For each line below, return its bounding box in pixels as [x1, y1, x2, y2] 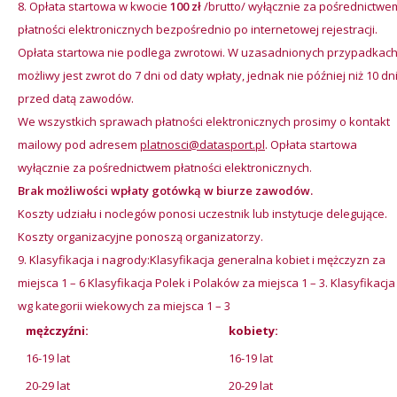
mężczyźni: [26, 323, 89, 339]
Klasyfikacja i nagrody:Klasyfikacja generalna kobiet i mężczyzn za [29, 252, 385, 268]
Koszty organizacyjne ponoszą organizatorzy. [18, 229, 263, 245]
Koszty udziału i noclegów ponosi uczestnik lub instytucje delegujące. [18, 206, 387, 222]
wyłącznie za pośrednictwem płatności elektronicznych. [18, 160, 312, 175]
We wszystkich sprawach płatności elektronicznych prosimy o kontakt [18, 113, 390, 129]
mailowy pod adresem [18, 136, 140, 152]
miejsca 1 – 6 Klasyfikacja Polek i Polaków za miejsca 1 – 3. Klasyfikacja [18, 275, 395, 291]
